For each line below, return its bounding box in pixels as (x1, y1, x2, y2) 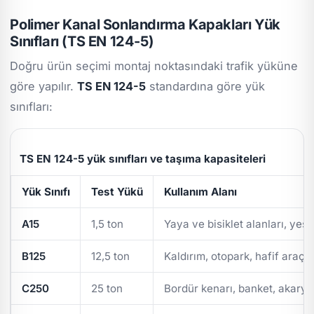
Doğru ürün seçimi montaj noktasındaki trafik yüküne (10, 59, 299, 74)
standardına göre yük (146, 79, 266, 94)
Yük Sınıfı (21, 184, 70, 198)
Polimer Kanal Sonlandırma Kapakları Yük (10, 15, 280, 33)
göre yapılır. (10, 79, 78, 94)
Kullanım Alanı (163, 184, 237, 198)
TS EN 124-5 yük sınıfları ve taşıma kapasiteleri (20, 151, 266, 165)
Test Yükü (90, 184, 143, 198)
